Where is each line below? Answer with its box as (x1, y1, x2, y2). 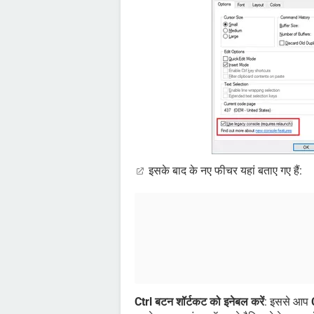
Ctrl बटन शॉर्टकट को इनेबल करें (135, 295, 264, 309)
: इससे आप (264, 295, 311, 309)
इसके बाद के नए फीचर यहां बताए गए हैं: (146, 164, 302, 178)
